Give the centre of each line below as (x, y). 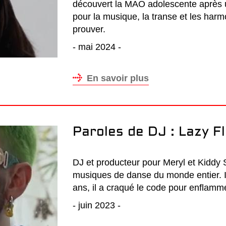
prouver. (89, 29)
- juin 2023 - (97, 205)
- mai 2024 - (97, 47)
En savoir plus (118, 78)
